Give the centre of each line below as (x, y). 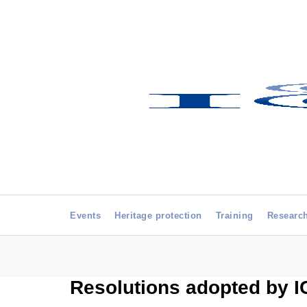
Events (85, 216)
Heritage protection (158, 216)
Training (234, 216)
